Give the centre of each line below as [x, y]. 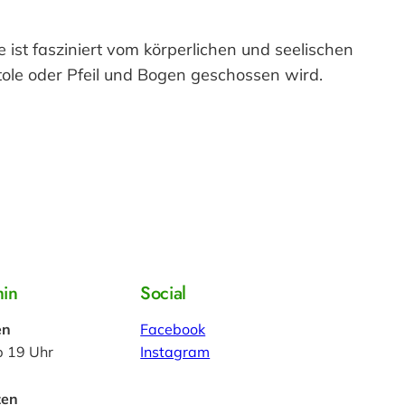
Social [163, 294]
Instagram [175, 352]
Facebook [173, 330]
